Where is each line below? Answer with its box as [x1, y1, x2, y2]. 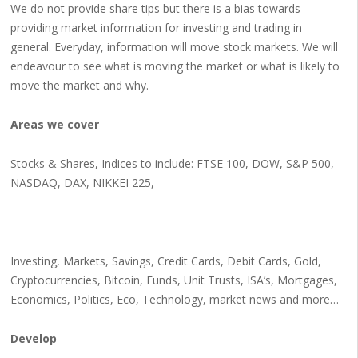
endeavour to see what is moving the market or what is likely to [10, 58, 340, 74]
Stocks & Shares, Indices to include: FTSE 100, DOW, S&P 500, [10, 156, 334, 171]
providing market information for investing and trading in [10, 20, 302, 35]
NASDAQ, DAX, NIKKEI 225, [10, 175, 154, 190]
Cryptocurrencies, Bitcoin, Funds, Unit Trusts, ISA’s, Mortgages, [10, 272, 337, 288]
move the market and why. [10, 78, 149, 93]
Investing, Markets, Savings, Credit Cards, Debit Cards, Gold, [10, 253, 321, 268]
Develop [10, 331, 57, 346]
